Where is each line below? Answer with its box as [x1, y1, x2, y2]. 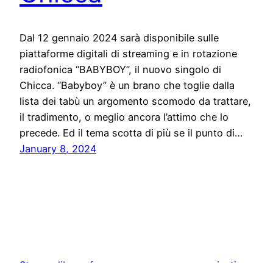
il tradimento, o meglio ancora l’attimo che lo [19, 111, 229, 124]
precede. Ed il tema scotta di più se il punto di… [19, 127, 243, 140]
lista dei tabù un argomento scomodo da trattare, [19, 95, 251, 108]
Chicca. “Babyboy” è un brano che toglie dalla [19, 79, 235, 92]
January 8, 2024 [19, 143, 96, 155]
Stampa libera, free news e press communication [19, 259, 249, 272]
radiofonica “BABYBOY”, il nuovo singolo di [19, 63, 221, 76]
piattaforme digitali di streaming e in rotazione [19, 48, 237, 60]
